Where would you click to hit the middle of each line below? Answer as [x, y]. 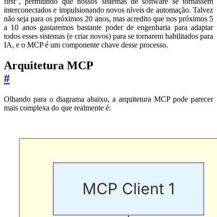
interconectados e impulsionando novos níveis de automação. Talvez [108, 10]
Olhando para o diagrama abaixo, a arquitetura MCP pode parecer [108, 99]
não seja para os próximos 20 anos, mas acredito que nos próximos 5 [108, 19]
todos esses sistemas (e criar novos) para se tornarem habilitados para [108, 36]
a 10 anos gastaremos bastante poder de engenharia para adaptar [108, 28]
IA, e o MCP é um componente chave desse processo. [86, 45]
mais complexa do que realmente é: [57, 108]
